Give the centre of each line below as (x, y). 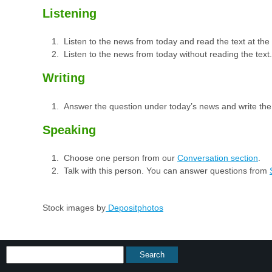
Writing (64, 78)
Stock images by (74, 208)
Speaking (69, 130)
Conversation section (218, 158)
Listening (70, 13)
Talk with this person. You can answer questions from (167, 171)
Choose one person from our (121, 158)
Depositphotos (134, 208)
